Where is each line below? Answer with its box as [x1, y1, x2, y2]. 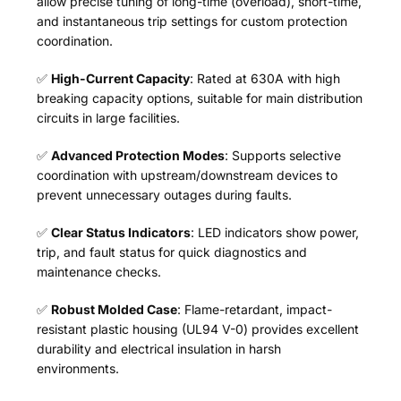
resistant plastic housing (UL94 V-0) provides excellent [37, 321, 360, 337]
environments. [37, 361, 120, 377]
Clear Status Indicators [51, 225, 192, 241]
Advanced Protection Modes [51, 148, 226, 164]
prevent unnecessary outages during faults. [37, 187, 293, 203]
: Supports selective [225, 148, 342, 164]
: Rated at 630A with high [190, 71, 341, 87]
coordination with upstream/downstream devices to [37, 167, 338, 183]
